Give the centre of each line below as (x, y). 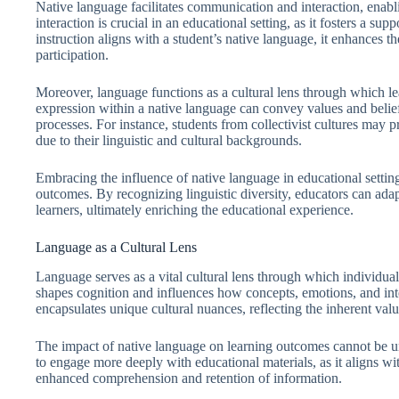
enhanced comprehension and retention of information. (189, 379)
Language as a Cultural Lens (116, 248)
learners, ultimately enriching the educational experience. (195, 210)
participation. (72, 55)
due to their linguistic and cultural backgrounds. (169, 141)
